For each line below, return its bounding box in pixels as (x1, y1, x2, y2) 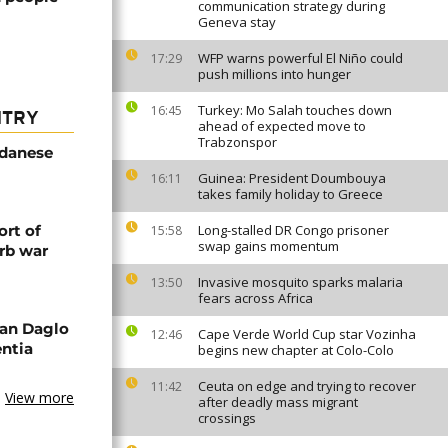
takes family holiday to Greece (198, 185, 383, 203)
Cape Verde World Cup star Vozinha (198, 325, 416, 343)
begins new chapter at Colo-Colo (198, 341, 394, 359)
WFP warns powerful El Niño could (198, 49, 403, 67)
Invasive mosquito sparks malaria (198, 273, 403, 291)
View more (5, 388, 74, 407)
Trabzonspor (198, 133, 277, 151)
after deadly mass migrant (198, 393, 358, 411)
